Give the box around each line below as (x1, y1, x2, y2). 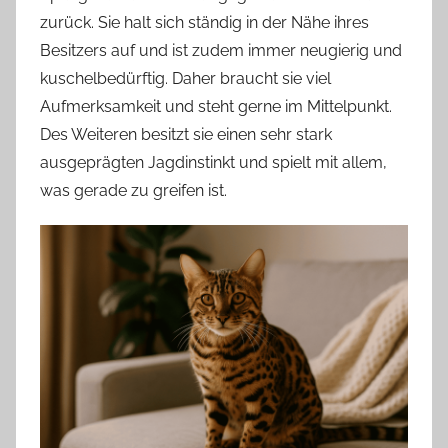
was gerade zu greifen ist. (40, 181, 227, 200)
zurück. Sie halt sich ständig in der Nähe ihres (40, 13, 369, 32)
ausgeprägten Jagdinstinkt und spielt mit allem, (40, 153, 387, 172)
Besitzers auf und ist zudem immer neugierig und (40, 41, 402, 60)
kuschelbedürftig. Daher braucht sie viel (40, 69, 331, 88)
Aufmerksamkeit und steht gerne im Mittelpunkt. (40, 97, 392, 116)
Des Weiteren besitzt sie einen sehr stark (40, 125, 332, 144)
